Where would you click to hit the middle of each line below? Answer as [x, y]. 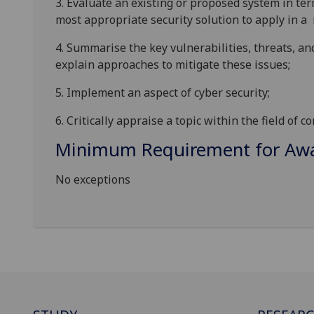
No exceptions [93, 180]
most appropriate [103, 20]
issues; [272, 65]
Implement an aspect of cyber [146, 93]
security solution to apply [218, 20]
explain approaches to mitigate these [155, 65]
